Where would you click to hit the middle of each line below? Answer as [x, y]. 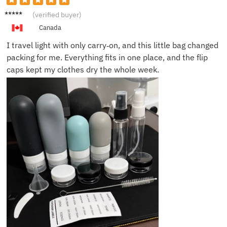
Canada [50, 27]
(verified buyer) [57, 14]
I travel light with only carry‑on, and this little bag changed [112, 45]
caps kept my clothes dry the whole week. [83, 69]
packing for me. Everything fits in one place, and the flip [107, 57]
